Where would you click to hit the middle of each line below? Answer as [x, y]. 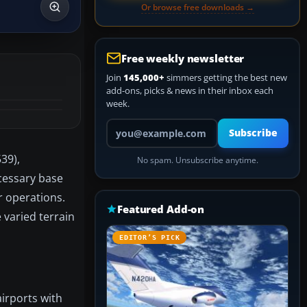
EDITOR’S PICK [150, 237]
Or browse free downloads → [197, 7]
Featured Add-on [161, 209]
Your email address [144, 124]
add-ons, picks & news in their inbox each [190, 90]
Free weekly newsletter [183, 58]
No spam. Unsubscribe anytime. [197, 160]
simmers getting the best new [226, 77]
